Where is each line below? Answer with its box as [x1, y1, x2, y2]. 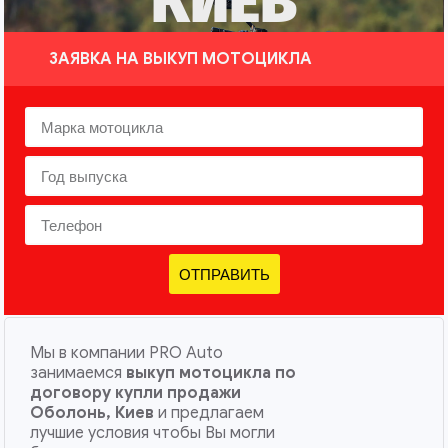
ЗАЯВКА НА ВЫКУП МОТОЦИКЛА [49, 49, 313, 69]
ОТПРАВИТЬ [178, 263, 270, 285]
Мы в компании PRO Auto [30, 343, 224, 363]
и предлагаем [154, 403, 265, 423]
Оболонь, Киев [30, 403, 155, 423]
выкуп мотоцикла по [126, 363, 297, 383]
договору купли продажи [30, 383, 242, 403]
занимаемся [30, 363, 127, 383]
